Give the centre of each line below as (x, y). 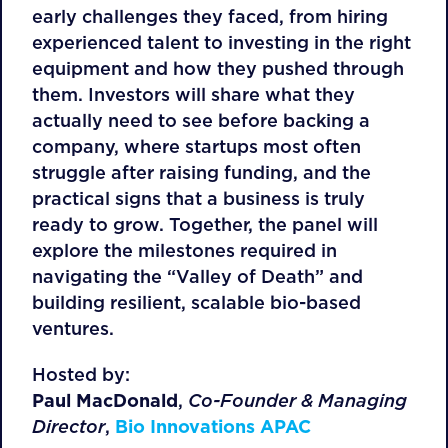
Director (68, 426)
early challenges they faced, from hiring (210, 16)
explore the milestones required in (184, 250)
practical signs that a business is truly (198, 198)
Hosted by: (81, 374)
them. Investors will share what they (193, 94)
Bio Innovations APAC (213, 426)
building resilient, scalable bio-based (196, 302)
